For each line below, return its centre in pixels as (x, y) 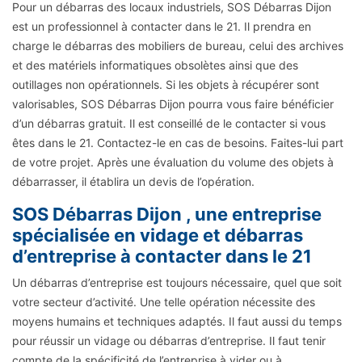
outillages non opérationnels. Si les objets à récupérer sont (166, 84)
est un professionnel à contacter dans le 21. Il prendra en (162, 26)
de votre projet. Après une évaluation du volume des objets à (173, 162)
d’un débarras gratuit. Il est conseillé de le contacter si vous (169, 123)
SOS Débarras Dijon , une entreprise (167, 214)
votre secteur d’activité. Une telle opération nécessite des (164, 301)
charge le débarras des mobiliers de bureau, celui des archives (178, 45)
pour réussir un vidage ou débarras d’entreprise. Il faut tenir (169, 340)
